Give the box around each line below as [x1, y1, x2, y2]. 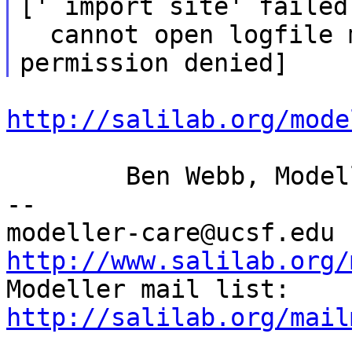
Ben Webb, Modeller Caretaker [6, 161, 126, 190]
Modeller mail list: [290, 274, 305, 303]
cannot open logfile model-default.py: [19, 20, 49, 49]
